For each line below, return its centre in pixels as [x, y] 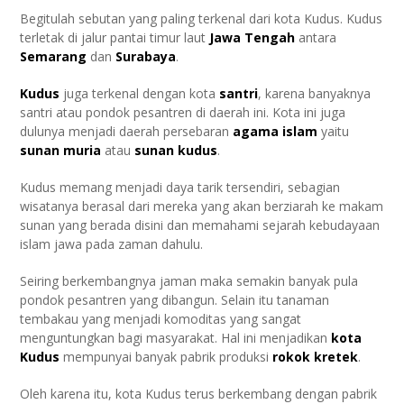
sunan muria [61, 151]
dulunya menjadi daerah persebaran [127, 132]
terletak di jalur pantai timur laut [115, 38]
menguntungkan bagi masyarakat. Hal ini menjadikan [176, 338]
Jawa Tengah [252, 38]
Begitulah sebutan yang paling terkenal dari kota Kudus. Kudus [202, 19]
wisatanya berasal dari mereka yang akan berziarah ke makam [202, 207]
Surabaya [146, 57]
